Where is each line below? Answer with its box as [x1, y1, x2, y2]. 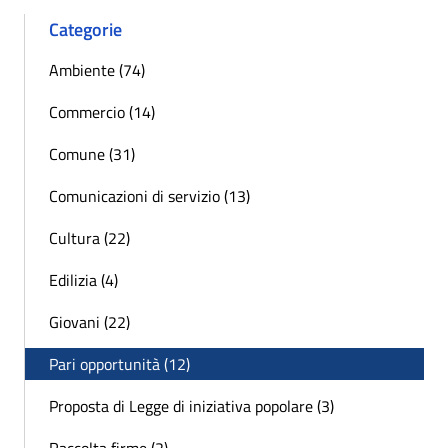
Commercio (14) [49, 100, 155, 125]
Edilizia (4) [49, 268, 118, 293]
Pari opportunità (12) [49, 352, 190, 377]
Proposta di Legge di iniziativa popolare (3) [49, 394, 334, 419]
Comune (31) [49, 142, 135, 167]
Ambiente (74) [49, 58, 145, 83]
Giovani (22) [49, 310, 130, 335]
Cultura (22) [49, 226, 130, 251]
